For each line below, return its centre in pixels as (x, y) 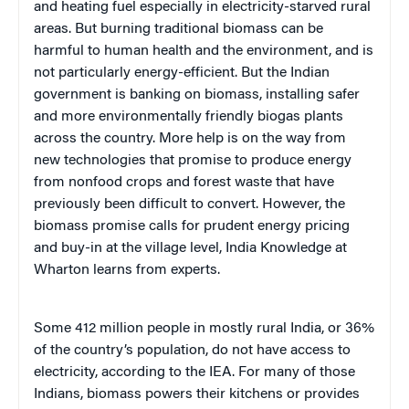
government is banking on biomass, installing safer (197, 94)
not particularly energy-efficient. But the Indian (182, 73)
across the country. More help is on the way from (190, 138)
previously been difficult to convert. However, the (189, 204)
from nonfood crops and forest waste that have (184, 182)
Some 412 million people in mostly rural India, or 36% (204, 328)
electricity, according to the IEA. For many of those (194, 372)
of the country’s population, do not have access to (192, 350)
